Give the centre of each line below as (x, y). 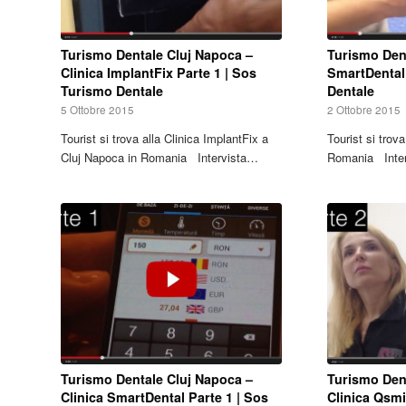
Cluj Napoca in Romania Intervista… (159, 157)
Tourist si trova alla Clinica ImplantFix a (164, 138)
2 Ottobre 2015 (364, 109)
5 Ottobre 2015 (97, 109)
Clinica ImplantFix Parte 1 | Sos (159, 72)
